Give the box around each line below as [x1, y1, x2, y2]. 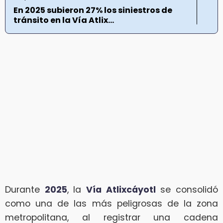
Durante [5, 184, 45, 196]
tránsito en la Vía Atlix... [13, 14, 114, 26]
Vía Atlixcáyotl [86, 184, 156, 196]
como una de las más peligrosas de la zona [5, 198, 218, 210]
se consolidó [155, 184, 219, 196]
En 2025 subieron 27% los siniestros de [13, 4, 172, 16]
